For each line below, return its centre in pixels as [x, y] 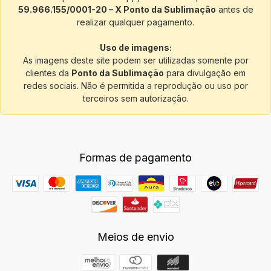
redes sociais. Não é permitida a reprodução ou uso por [135, 85]
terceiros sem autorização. [135, 98]
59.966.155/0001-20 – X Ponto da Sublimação [117, 9]
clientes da [48, 73]
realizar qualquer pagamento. [135, 22]
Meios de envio [135, 237]
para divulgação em [205, 73]
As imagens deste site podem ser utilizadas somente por [135, 60]
